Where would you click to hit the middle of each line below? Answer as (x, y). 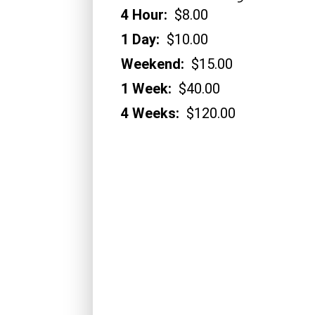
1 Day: (140, 40)
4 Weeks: (150, 114)
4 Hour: (144, 15)
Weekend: (153, 64)
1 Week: (146, 89)
